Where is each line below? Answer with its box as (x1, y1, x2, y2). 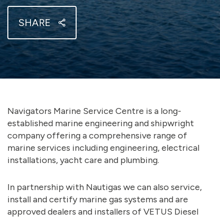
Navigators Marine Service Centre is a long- (7, 106, 181, 116)
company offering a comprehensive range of (7, 130, 187, 141)
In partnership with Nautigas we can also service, (7, 182, 202, 192)
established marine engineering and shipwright (7, 118, 194, 129)
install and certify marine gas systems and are (7, 194, 188, 205)
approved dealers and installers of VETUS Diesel (7, 206, 198, 217)
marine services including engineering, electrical (7, 142, 199, 153)
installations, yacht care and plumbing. (7, 155, 159, 165)
